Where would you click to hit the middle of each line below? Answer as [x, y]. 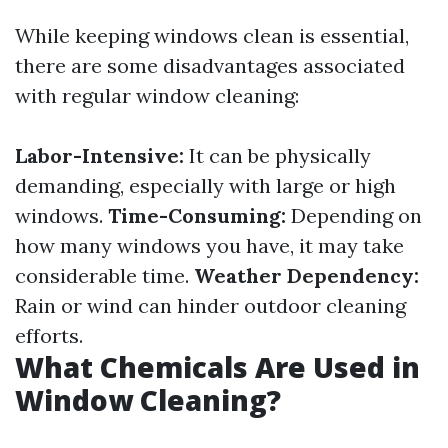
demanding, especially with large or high [205, 185]
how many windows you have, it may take [209, 245]
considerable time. [104, 275]
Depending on [354, 215]
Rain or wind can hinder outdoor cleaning [210, 305]
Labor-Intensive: [99, 155]
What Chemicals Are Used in [217, 367]
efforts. [49, 335]
